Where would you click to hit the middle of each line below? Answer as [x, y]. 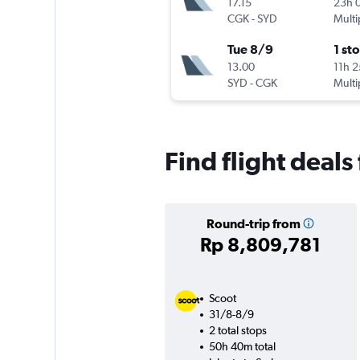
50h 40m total [242, 347]
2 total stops [237, 331]
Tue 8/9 [250, 49]
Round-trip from [253, 224]
